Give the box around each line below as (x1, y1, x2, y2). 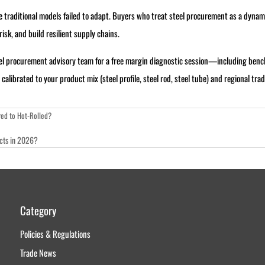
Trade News (20, 246, 56, 260)
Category (20, 202, 56, 219)
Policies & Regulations (20, 227, 91, 241)
